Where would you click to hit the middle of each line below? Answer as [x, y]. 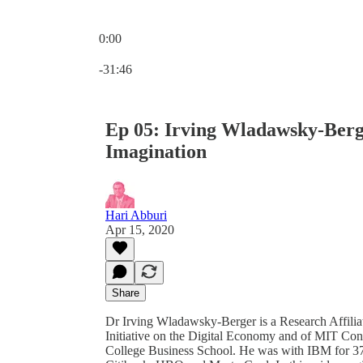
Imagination [156, 151]
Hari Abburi [136, 215]
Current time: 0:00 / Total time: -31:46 [195, 52]
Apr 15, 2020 [140, 229]
